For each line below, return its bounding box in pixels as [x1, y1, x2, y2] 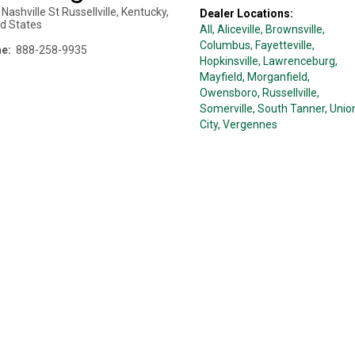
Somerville [199, 102, 253, 115]
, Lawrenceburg [258, 55, 335, 67]
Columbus [199, 39, 250, 52]
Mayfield [199, 71, 242, 83]
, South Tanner [252, 102, 325, 115]
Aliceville [216, 23, 261, 36]
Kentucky [121, 6, 166, 18]
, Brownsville [260, 23, 323, 36]
